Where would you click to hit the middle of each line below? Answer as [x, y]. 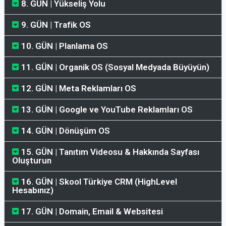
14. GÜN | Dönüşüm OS [66, 130]
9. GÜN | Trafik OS [56, 24]
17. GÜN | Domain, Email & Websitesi [92, 211]
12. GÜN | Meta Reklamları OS [79, 88]
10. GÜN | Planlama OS [65, 46]
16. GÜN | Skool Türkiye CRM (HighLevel [99, 181]
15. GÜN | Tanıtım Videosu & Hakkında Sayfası [110, 152]
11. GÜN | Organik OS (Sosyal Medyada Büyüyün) [115, 67]
